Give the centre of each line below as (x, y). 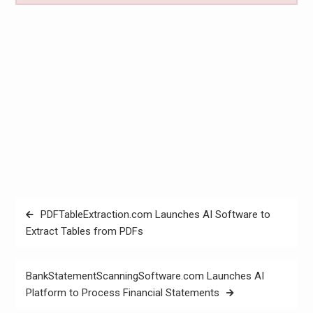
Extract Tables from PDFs (84, 232)
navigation (48, 230)
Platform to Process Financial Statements (122, 293)
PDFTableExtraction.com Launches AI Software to (155, 215)
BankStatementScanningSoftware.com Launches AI (145, 276)
